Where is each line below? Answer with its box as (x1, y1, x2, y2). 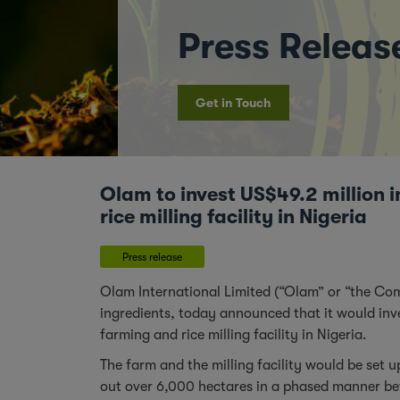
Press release (122, 250, 182, 263)
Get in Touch (196, 95, 271, 110)
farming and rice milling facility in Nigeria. (100, 326, 367, 343)
